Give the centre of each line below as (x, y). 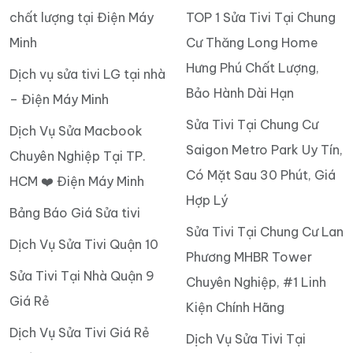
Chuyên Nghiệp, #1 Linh (256, 282)
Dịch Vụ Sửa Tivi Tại (246, 338)
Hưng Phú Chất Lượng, (253, 67)
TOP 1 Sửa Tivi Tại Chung (261, 17)
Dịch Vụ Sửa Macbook (76, 130)
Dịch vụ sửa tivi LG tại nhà (87, 74)
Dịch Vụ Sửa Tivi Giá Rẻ (80, 332)
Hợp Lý (207, 200)
